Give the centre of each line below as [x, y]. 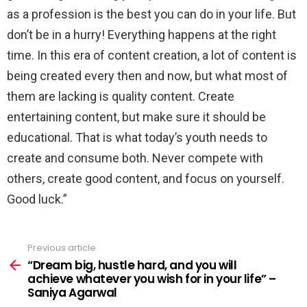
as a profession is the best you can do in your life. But [151, 14]
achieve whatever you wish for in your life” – [152, 279]
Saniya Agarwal [73, 292]
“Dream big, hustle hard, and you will [132, 265]
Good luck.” [37, 199]
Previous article [62, 248]
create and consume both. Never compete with [135, 158]
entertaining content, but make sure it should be [136, 117]
